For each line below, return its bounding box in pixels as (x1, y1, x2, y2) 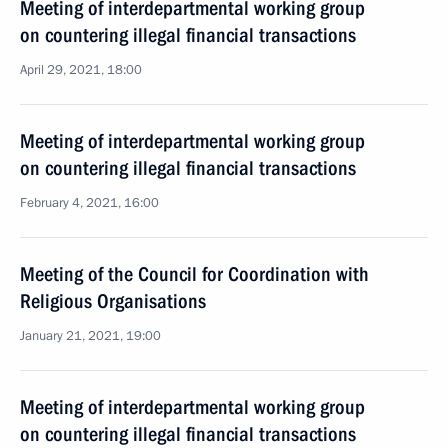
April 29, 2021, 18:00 (20, 61, 142, 79)
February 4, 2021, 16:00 (20, 194, 159, 212)
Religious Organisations (20, 289, 206, 313)
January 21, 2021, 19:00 (20, 327, 161, 345)
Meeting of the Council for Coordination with (20, 262, 369, 286)
